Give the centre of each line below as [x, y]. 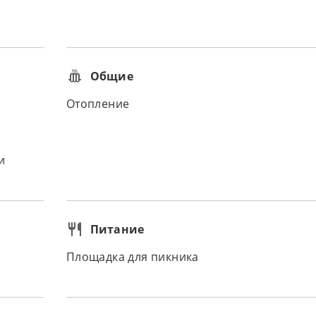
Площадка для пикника [132, 257]
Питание [117, 229]
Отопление [98, 104]
